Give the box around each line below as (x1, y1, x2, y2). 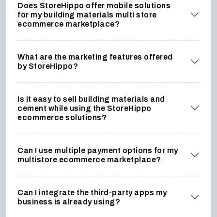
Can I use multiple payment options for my (17, 146, 178, 155)
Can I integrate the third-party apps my (17, 188, 167, 197)
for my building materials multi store (17, 10, 157, 19)
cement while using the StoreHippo (17, 104, 152, 112)
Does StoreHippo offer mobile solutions (17, 1, 170, 10)
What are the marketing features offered (17, 52, 173, 61)
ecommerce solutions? (17, 113, 107, 122)
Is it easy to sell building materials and (17, 94, 165, 103)
